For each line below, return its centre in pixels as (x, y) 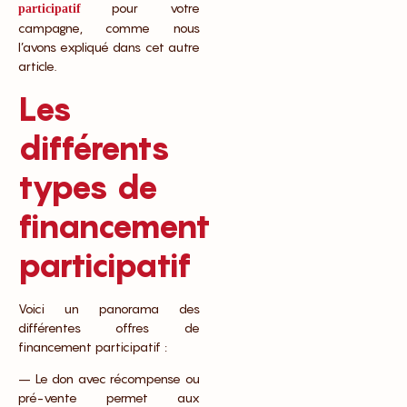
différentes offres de (109, 327)
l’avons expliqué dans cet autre (109, 47)
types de (88, 186)
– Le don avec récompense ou (109, 378)
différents (94, 147)
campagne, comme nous (109, 28)
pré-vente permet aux (109, 397)
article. (37, 66)
